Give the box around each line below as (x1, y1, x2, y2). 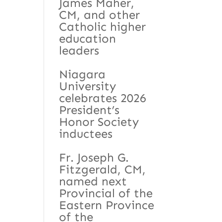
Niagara (59, 66, 106, 81)
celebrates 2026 (59, 90, 147, 105)
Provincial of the (59, 185, 153, 200)
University (59, 78, 116, 93)
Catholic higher (59, 19, 146, 34)
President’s (59, 102, 120, 117)
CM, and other (59, 7, 140, 22)
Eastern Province (59, 197, 155, 212)
